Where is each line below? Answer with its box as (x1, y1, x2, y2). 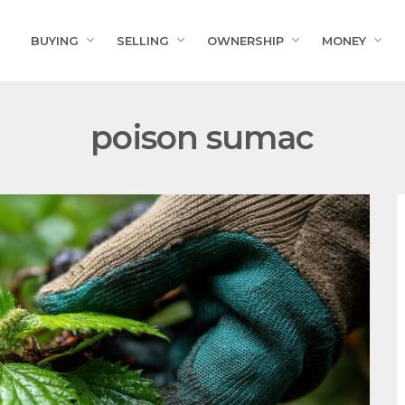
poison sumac (90, 118, 315, 157)
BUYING (31, 33, 79, 48)
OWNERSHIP (207, 33, 284, 48)
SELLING (117, 33, 169, 48)
